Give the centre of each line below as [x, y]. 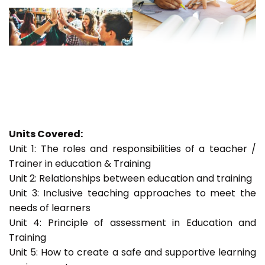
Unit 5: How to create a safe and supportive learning [132, 253]
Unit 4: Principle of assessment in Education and [132, 223]
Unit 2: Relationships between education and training [130, 179]
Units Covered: [46, 134]
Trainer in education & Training [80, 164]
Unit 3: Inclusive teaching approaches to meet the [132, 193]
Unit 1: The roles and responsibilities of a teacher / [132, 149]
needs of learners [50, 208]
